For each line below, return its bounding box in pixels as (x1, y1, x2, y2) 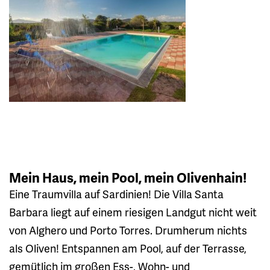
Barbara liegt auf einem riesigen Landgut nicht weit (9, 204, 257, 219)
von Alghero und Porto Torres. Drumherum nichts (9, 222, 247, 237)
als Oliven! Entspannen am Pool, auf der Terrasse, (9, 240, 246, 256)
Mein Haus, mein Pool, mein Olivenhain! (9, 168, 246, 187)
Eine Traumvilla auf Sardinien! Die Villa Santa (9, 186, 224, 201)
